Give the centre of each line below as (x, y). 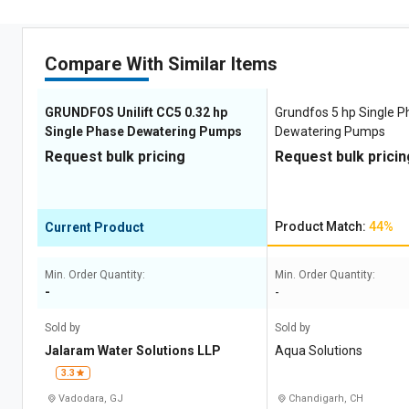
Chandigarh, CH (325, 399)
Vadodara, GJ (89, 399)
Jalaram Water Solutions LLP (133, 351)
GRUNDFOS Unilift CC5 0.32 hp (136, 112)
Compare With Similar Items (161, 64)
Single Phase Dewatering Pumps (143, 131)
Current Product (94, 227)
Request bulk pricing (115, 157)
